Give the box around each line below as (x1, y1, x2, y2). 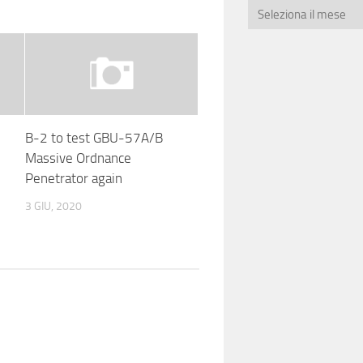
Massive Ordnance (24, 149, 131, 166)
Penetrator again (24, 169, 122, 186)
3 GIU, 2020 (24, 199, 82, 213)
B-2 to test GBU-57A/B (24, 129, 163, 146)
